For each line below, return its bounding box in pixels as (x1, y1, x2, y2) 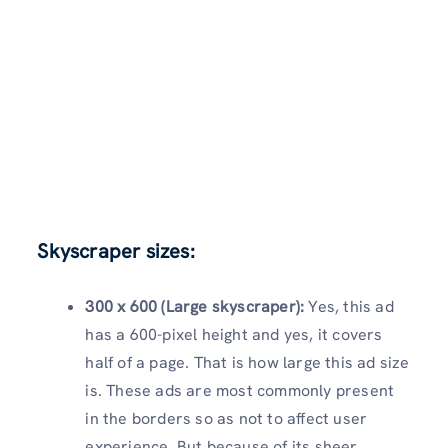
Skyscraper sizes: (37, 237, 195, 264)
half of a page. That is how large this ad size (85, 351, 410, 373)
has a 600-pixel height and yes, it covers (85, 323, 383, 345)
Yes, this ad (308, 295, 394, 317)
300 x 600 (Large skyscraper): (85, 295, 309, 317)
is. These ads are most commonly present (85, 379, 395, 401)
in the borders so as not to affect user (85, 407, 368, 429)
